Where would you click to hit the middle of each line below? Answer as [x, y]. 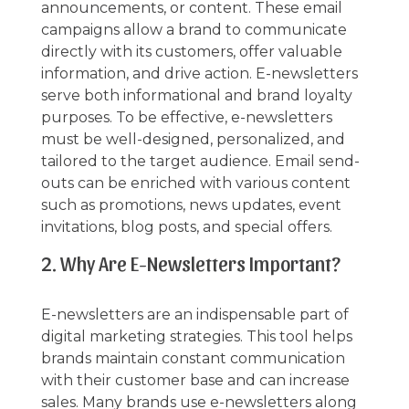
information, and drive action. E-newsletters [199, 73]
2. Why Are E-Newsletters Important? [190, 262]
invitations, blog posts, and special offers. [186, 226]
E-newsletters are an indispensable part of [194, 314]
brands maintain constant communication [193, 358]
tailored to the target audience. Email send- [200, 161]
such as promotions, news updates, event [191, 204]
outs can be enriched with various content [195, 183]
